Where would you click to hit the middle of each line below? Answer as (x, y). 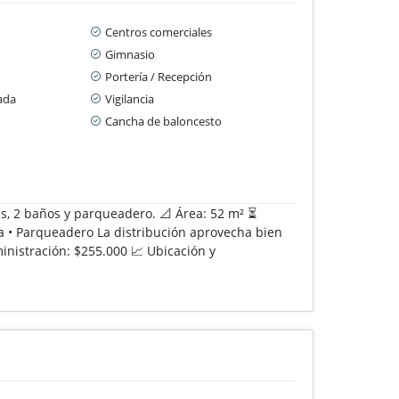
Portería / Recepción (159, 76)
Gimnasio (130, 54)
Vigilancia (130, 98)
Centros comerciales (159, 32)
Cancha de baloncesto (164, 121)
